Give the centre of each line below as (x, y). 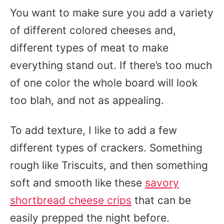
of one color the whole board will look (104, 83)
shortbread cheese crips (71, 200)
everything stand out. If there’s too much (111, 65)
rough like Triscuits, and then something (109, 165)
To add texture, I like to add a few (93, 130)
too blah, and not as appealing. (88, 100)
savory (162, 183)
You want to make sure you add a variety (112, 13)
